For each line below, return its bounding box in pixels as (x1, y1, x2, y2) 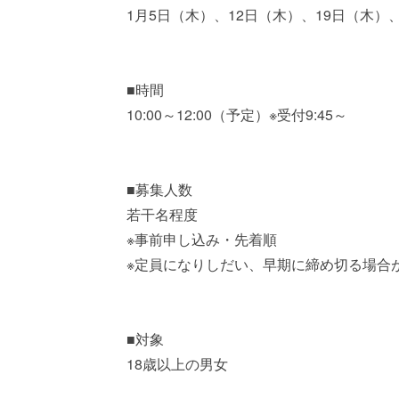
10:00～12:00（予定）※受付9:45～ (126, 104, 347, 125)
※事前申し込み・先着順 (126, 229, 277, 249)
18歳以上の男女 (126, 354, 228, 374)
